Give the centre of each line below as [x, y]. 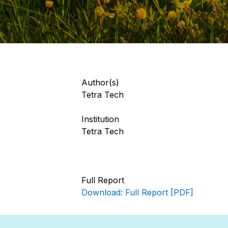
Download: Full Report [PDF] [137, 192]
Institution [100, 119]
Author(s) [100, 82]
